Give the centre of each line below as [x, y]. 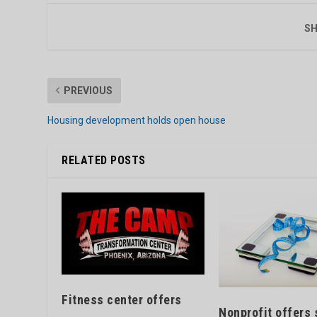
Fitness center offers [122, 299]
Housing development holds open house [137, 120]
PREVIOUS [88, 90]
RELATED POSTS [104, 160]
